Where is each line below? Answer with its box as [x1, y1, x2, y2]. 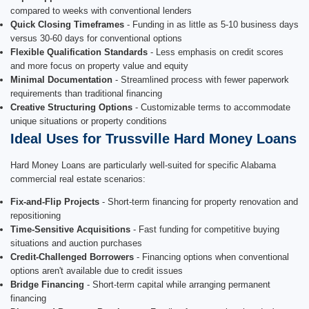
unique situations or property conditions [10, 115, 167, 126]
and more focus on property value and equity [10, 60, 188, 71]
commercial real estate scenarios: [10, 173, 146, 184]
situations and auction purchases [10, 237, 142, 248]
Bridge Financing [10, 279, 84, 290]
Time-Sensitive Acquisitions [10, 223, 130, 235]
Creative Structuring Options [10, 101, 132, 112]
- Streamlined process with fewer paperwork [112, 74, 289, 85]
